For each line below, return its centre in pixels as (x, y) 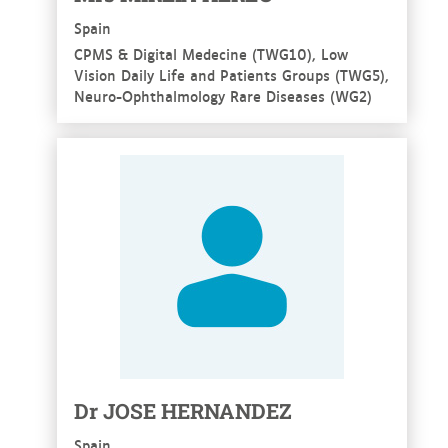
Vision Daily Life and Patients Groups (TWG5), (231, 75)
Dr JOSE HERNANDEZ (182, 411)
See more (99, 153)
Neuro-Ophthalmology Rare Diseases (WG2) (222, 96)
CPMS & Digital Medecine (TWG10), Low (210, 54)
